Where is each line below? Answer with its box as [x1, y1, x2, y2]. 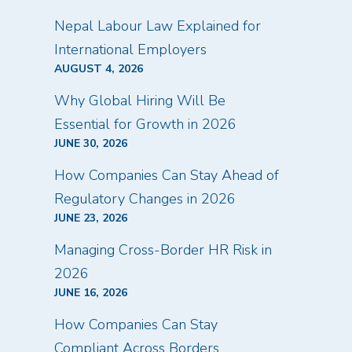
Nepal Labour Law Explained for [53, 16, 261, 35]
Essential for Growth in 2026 [53, 115, 236, 134]
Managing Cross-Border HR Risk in [53, 240, 272, 259]
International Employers [53, 40, 207, 59]
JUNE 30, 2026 [53, 136, 127, 151]
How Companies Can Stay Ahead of [53, 166, 279, 185]
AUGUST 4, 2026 [53, 61, 143, 76]
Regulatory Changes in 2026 [53, 189, 236, 208]
